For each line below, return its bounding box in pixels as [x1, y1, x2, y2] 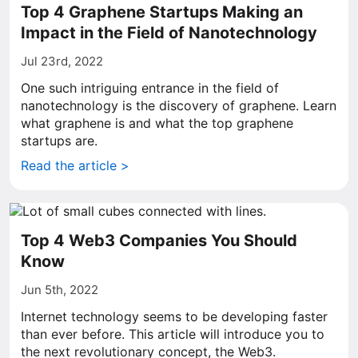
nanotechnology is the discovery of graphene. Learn [21, 97, 336, 113]
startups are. [21, 133, 97, 149]
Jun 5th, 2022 [21, 282, 98, 297]
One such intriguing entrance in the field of [21, 80, 279, 96]
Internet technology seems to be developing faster [21, 308, 328, 324]
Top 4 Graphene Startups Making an [21, 2, 303, 22]
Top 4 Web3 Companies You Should [21, 231, 297, 250]
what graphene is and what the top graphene [21, 115, 293, 131]
